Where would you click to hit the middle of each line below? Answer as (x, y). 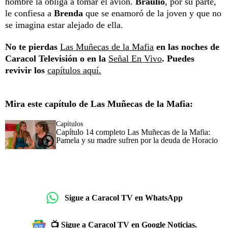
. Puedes (178, 59)
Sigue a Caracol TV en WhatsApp (124, 197)
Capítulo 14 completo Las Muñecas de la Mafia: (133, 132)
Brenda (68, 13)
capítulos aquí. (74, 70)
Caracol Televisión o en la (57, 59)
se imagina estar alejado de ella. (64, 25)
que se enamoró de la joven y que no (152, 13)
